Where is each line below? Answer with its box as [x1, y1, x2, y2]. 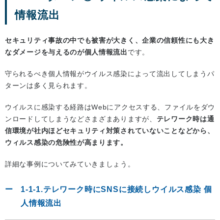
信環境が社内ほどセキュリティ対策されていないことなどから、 [5, 126, 215, 135]
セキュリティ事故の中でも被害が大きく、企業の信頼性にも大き [5, 36, 215, 44]
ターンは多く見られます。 [5, 81, 92, 89]
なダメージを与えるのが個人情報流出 [5, 48, 128, 56]
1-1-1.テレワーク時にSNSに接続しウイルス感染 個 [21, 185, 212, 193]
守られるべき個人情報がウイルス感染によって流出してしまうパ [5, 69, 215, 78]
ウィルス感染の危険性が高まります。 [5, 138, 128, 146]
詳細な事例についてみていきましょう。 [5, 160, 135, 168]
